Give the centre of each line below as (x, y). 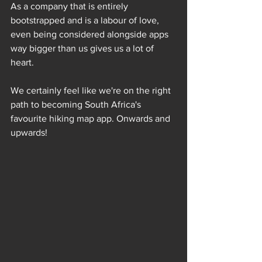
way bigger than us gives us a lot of (83, 48)
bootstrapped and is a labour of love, (86, 20)
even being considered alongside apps (91, 34)
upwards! (29, 132)
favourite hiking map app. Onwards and (92, 118)
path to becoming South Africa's (77, 104)
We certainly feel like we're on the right (92, 90)
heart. (22, 62)
